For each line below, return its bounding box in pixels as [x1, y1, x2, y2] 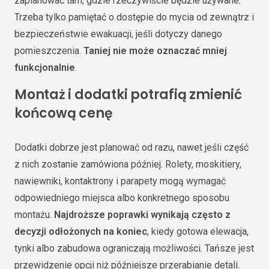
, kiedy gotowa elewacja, [147, 225, 249, 237]
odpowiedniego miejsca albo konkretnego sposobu [14, 192, 229, 204]
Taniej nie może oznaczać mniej [83, 45, 227, 56]
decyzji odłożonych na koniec [14, 225, 147, 237]
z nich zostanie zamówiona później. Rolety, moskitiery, [14, 158, 241, 170]
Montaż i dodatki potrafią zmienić [14, 85, 242, 104]
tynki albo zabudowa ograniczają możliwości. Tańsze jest [14, 242, 254, 254]
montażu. [14, 208, 54, 220]
